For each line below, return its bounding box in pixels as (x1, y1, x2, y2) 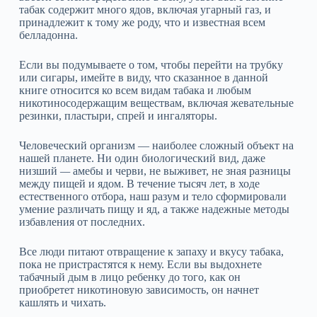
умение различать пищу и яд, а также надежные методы (18, 203, 289, 215)
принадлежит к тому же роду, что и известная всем (18, 16, 265, 28)
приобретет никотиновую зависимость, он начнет (18, 284, 259, 296)
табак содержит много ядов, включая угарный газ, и (18, 4, 271, 16)
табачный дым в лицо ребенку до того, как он (18, 271, 241, 283)
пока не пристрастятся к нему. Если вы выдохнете (18, 258, 262, 270)
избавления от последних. (18, 216, 145, 228)
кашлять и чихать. (18, 296, 106, 309)
